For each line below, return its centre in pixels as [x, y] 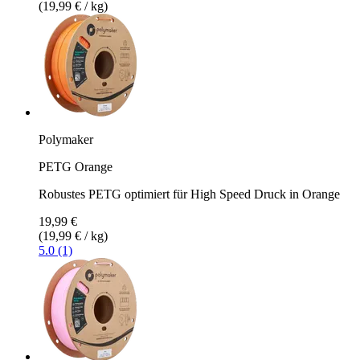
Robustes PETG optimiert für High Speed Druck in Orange [189, 194]
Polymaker [66, 139]
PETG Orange [76, 166]
